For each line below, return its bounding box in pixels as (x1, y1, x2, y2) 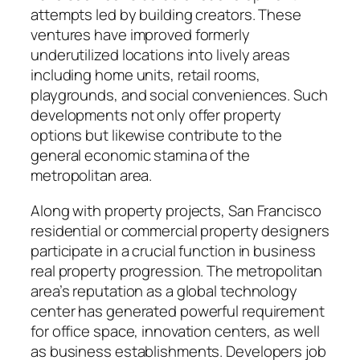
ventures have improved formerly (31, 24, 250, 46)
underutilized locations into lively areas (31, 44, 290, 66)
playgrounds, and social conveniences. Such (31, 84, 328, 106)
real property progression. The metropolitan (31, 260, 322, 281)
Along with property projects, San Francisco (31, 199, 321, 221)
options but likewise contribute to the (31, 125, 283, 146)
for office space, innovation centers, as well (31, 320, 320, 342)
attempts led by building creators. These (31, 4, 301, 26)
